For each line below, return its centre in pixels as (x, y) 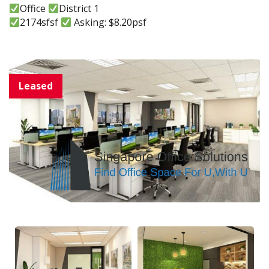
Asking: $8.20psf (109, 23)
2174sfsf (41, 23)
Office (34, 9)
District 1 (79, 9)
